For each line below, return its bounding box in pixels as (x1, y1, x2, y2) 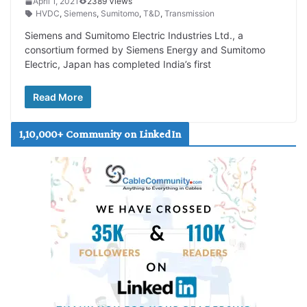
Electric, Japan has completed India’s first (25, 58, 211, 71)
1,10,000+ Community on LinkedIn (19, 128, 181, 140)
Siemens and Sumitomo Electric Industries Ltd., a (25, 29, 243, 42)
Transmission (164, 8, 214, 19)
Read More (33, 91, 83, 103)
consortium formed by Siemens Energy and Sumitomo (25, 44, 265, 56)
